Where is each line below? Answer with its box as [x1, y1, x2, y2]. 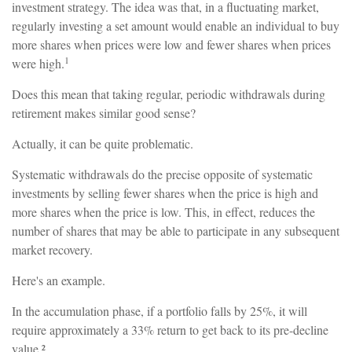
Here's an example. [12, 272, 105, 289]
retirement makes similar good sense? [12, 104, 196, 122]
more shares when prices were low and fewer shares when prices [12, 36, 331, 53]
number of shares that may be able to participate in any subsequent [12, 222, 339, 240]
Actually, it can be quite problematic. [12, 135, 193, 152]
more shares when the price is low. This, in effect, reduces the [12, 203, 315, 221]
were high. [12, 55, 64, 72]
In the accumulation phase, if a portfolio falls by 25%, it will [12, 302, 307, 320]
